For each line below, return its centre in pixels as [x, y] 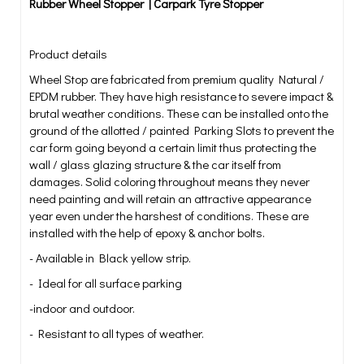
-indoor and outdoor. [82, 308]
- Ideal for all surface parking [106, 283]
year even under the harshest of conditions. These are [169, 215]
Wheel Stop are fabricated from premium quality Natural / [177, 79]
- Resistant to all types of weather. [117, 333]
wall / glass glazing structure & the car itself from [155, 164]
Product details [68, 54]
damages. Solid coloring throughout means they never [169, 181]
